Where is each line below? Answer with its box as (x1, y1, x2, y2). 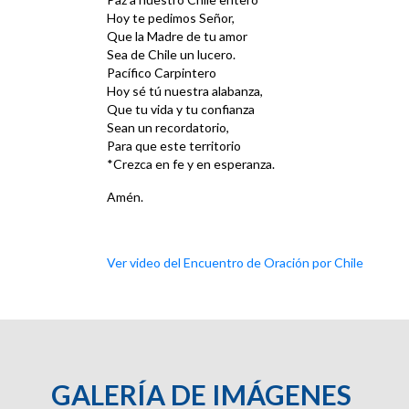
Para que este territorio (107, 138, 241, 154)
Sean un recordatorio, (107, 120, 229, 136)
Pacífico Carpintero (107, 65, 216, 81)
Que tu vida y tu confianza (107, 101, 255, 118)
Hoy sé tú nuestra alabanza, (107, 83, 263, 100)
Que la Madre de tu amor (107, 28, 247, 45)
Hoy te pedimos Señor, (107, 10, 235, 26)
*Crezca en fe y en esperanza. (107, 156, 275, 173)
